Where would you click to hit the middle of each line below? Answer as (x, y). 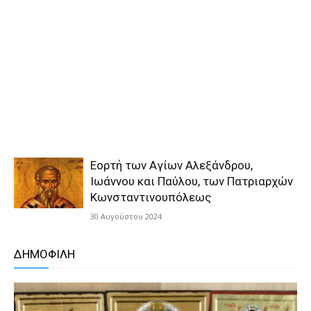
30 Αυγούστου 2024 (126, 216)
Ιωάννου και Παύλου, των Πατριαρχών (192, 181)
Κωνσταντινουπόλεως (151, 197)
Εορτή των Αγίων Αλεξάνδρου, (171, 165)
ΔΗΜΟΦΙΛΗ (44, 254)
